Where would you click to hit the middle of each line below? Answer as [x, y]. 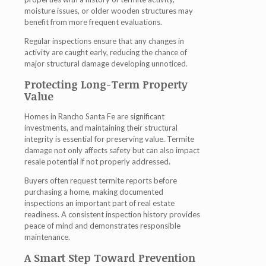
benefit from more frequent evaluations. [93, 22]
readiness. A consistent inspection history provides [112, 214]
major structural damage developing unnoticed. [106, 64]
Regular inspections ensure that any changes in [104, 41]
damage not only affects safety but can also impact [112, 150]
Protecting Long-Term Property [106, 85]
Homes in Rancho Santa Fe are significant [94, 116]
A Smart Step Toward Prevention [110, 257]
